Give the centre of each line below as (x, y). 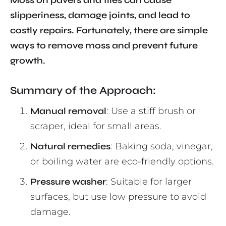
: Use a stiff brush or (151, 111)
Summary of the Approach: (83, 91)
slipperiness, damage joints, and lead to (100, 15)
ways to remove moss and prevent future (104, 46)
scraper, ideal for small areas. (96, 126)
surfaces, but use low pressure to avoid (118, 197)
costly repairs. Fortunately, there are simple (109, 31)
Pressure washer (68, 182)
